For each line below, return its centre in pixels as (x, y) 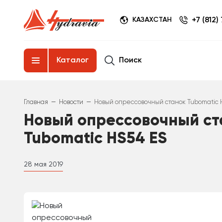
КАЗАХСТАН (152, 20)
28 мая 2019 (43, 165)
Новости (71, 102)
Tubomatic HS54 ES (95, 139)
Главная (36, 102)
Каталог (73, 60)
